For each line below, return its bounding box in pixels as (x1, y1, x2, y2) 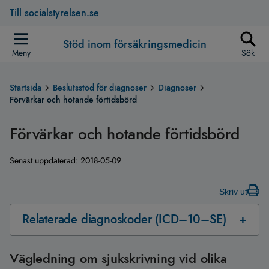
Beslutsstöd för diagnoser (53, 82, 147, 94)
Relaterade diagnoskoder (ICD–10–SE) (22, 211, 226, 228)
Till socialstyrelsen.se (10, 6, 99, 20)
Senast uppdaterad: (10, 154, 80, 166)
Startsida (10, 82, 41, 94)
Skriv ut (219, 187, 247, 196)
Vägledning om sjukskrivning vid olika (10, 249, 227, 268)
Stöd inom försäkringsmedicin (62, 36, 207, 52)
